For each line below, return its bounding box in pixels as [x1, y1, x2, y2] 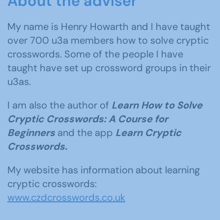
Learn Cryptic [115, 126, 181, 139]
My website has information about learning [7, 164, 200, 176]
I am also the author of [7, 99, 111, 111]
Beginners [7, 126, 55, 139]
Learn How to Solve [111, 99, 202, 111]
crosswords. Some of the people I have [7, 48, 183, 60]
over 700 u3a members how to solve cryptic [7, 34, 209, 47]
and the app [55, 126, 115, 139]
